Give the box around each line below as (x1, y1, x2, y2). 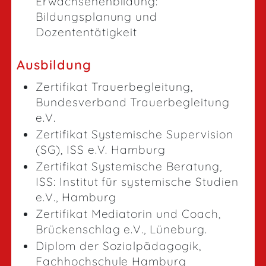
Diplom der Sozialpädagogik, (36, 239, 201, 253)
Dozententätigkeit (36, 25, 138, 39)
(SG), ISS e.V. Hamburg (36, 142, 166, 157)
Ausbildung (17, 56, 91, 72)
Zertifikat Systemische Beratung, (36, 159, 222, 173)
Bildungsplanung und (36, 9, 158, 24)
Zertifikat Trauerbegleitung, (36, 80, 193, 94)
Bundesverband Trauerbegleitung (36, 95, 230, 109)
